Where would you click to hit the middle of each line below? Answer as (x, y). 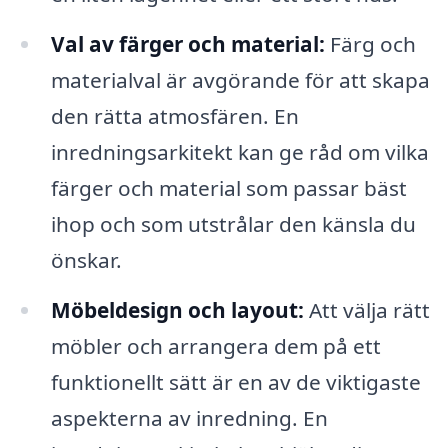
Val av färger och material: (187, 44)
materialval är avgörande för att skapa (240, 80)
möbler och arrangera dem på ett (215, 346)
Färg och (370, 44)
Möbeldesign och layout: (177, 310)
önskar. (86, 260)
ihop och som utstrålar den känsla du (233, 224)
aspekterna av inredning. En (189, 418)
